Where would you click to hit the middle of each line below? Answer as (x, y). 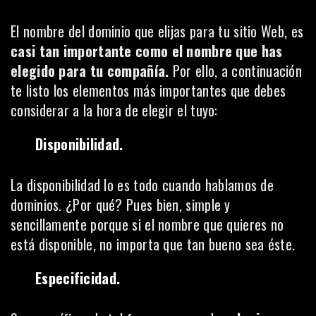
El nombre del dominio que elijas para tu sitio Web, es (157, 31)
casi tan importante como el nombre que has (147, 51)
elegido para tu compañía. (92, 71)
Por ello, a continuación (237, 71)
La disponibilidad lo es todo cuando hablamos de (142, 185)
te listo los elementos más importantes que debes (148, 90)
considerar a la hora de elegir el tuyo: (114, 110)
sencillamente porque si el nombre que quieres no (147, 224)
